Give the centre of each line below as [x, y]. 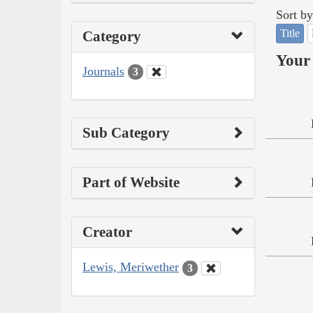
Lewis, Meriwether [131, 267]
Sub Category [126, 133]
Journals [103, 71]
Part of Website [131, 183]
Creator [107, 232]
